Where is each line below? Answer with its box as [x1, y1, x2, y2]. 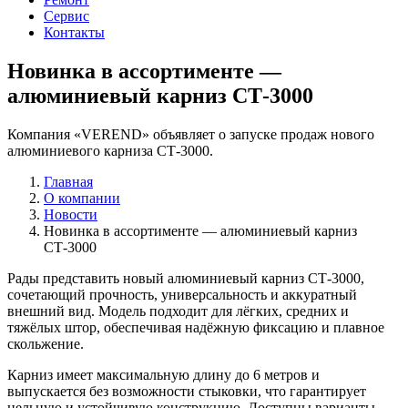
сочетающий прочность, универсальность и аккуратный [7, 287, 357, 303]
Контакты [44, 25, 105, 41]
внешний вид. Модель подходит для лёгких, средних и [7, 303, 349, 320]
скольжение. [7, 336, 84, 352]
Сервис [44, 8, 89, 25]
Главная [44, 174, 93, 190]
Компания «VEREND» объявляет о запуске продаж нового [7, 127, 374, 143]
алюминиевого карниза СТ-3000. [7, 143, 213, 159]
